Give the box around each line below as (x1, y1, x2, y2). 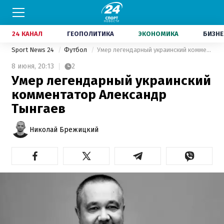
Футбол (64, 46, 88, 53)
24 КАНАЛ (12, 30, 42, 37)
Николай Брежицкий (29, 125, 98, 134)
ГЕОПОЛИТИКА (67, 30, 114, 37)
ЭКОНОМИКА (138, 30, 178, 37)
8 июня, (11, 62, 36, 70)
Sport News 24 (11, 46, 55, 53)
